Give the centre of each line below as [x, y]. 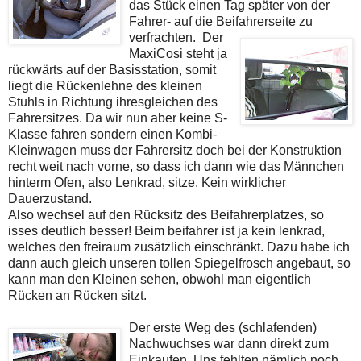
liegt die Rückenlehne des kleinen [105, 85]
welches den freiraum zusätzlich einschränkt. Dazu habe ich [179, 247]
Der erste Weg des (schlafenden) [223, 327]
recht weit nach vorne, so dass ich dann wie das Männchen [176, 166]
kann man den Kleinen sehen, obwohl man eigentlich [160, 279]
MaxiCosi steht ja [178, 53]
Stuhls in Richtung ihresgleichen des [113, 102]
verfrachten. [164, 37]
